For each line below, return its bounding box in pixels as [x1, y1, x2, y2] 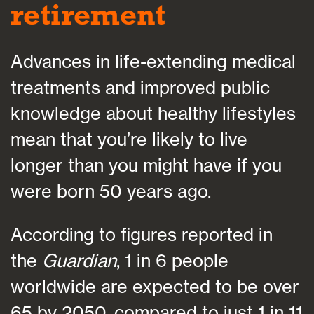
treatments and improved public [11, 76, 270, 98]
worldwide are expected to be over [11, 275, 299, 298]
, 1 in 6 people [116, 250, 228, 272]
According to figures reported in [11, 224, 273, 246]
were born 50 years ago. [11, 179, 211, 202]
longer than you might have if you [11, 153, 282, 176]
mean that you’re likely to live [11, 128, 247, 150]
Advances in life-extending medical [11, 50, 296, 72]
